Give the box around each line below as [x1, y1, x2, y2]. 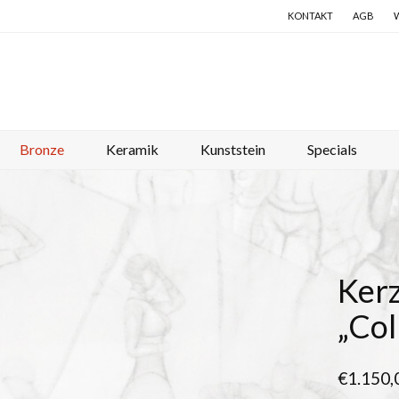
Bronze [20, 141, 64, 158]
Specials [307, 141, 357, 158]
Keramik [106, 141, 159, 158]
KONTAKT [288, 10, 333, 21]
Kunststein [200, 141, 265, 158]
